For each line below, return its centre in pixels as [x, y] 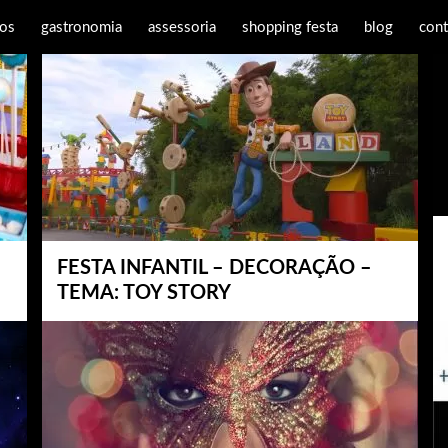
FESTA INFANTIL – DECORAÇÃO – [214, 268]
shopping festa [290, 27]
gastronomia [81, 27]
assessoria [182, 27]
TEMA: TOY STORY [144, 293]
